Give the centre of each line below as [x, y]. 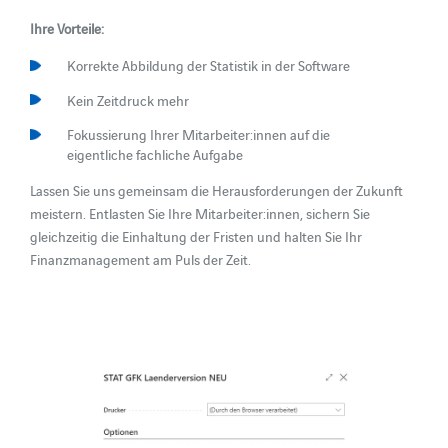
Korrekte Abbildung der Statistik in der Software [208, 64]
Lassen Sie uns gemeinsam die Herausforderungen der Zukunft [217, 189]
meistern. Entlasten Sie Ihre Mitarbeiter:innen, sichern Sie [200, 212]
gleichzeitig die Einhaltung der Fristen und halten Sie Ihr [196, 235]
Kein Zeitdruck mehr [127, 99]
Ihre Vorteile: [67, 28]
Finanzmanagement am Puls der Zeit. [141, 258]
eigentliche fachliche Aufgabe [154, 154]
